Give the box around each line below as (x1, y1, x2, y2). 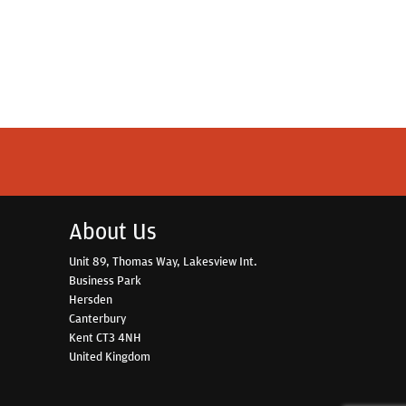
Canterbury (69, 309, 126, 326)
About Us (69, 216, 157, 246)
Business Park (69, 271, 141, 288)
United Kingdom (69, 347, 150, 364)
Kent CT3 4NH (69, 328, 141, 345)
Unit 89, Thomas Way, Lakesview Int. (69, 252, 257, 269)
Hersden (69, 290, 112, 307)
